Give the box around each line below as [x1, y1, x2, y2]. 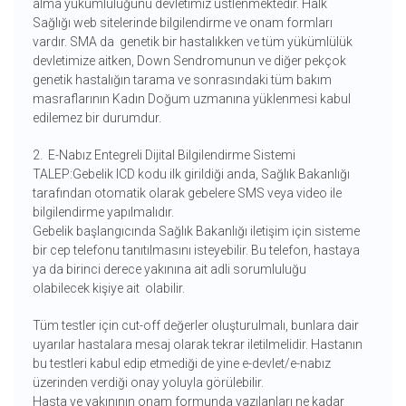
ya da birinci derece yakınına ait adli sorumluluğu [32, 262, 306, 277]
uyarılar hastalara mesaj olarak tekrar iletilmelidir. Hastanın [32, 337, 362, 353]
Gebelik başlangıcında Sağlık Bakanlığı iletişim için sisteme [32, 224, 360, 239]
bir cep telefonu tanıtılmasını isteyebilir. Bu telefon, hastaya [32, 243, 360, 258]
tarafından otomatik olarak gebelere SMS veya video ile [32, 186, 342, 201]
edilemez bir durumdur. [32, 111, 161, 126]
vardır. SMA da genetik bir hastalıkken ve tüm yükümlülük [32, 34, 353, 50]
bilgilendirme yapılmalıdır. [32, 205, 174, 220]
